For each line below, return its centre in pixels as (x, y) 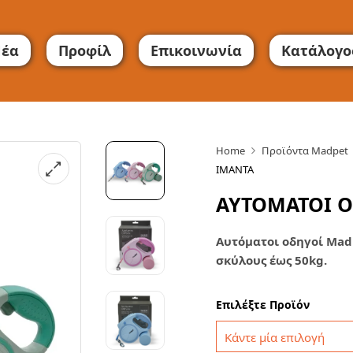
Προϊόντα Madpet (305, 150)
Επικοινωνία (196, 50)
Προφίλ (85, 50)
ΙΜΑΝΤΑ (235, 169)
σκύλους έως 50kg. (271, 260)
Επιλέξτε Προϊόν (263, 305)
